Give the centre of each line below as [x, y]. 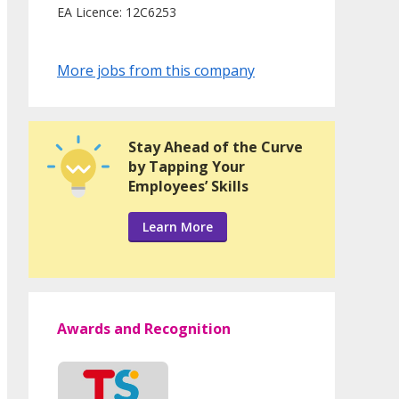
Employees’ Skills [188, 187]
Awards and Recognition [144, 329]
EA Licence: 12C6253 [117, 12]
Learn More [178, 227]
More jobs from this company [156, 71]
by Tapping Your [187, 167]
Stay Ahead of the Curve [216, 147]
